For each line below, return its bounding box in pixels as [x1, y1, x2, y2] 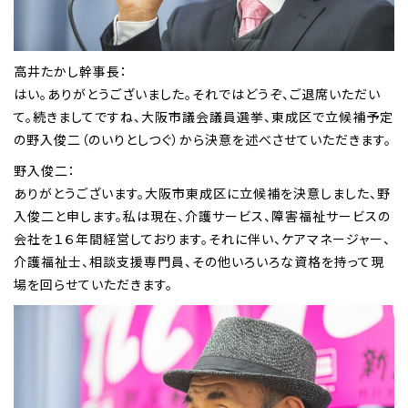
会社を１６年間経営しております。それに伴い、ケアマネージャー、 [14, 229, 391, 249]
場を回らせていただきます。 [14, 275, 173, 294]
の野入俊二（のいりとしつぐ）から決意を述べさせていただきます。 [14, 129, 392, 148]
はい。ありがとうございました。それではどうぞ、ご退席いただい [14, 84, 381, 103]
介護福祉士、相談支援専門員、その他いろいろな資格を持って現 [14, 252, 384, 271]
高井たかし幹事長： [14, 61, 127, 80]
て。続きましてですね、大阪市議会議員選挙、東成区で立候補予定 [14, 107, 393, 126]
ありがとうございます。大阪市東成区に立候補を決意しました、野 [14, 184, 391, 203]
